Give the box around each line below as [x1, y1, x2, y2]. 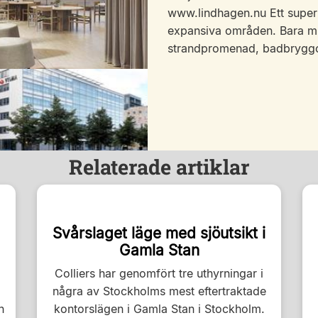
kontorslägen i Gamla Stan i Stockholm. [53, 302, 265, 316]
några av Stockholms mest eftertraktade [52, 284, 266, 298]
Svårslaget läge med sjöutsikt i [53, 224, 265, 242]
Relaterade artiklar [69, 153, 249, 180]
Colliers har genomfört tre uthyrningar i [55, 266, 263, 280]
